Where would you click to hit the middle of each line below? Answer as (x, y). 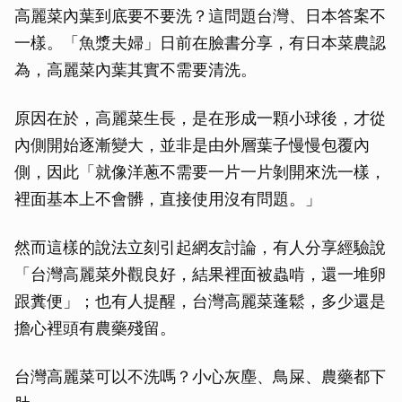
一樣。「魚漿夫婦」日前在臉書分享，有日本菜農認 (200, 43)
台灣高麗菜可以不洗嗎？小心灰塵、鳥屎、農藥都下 (200, 377)
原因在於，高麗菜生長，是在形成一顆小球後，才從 (200, 118)
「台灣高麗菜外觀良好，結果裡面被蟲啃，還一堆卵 (200, 275)
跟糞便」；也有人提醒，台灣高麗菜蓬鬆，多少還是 (200, 301)
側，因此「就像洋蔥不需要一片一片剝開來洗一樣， (200, 172)
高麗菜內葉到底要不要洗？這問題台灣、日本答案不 (200, 16)
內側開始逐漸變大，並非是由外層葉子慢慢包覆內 (192, 145)
